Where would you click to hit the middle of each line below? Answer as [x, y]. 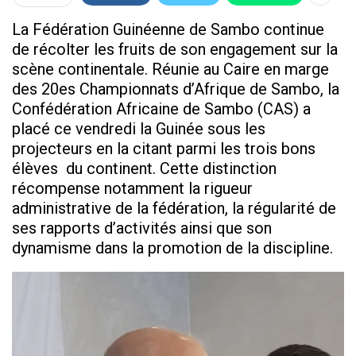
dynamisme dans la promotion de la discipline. [172, 248]
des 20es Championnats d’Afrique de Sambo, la [176, 89]
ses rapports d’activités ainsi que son [142, 228]
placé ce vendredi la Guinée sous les [139, 129]
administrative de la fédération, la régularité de [174, 209]
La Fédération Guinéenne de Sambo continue [168, 30]
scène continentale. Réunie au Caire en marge [170, 70]
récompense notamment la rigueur [132, 189]
